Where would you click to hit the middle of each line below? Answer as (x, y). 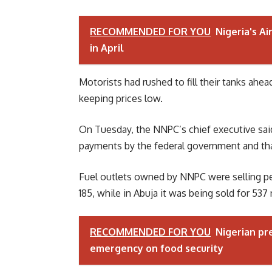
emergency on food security (157, 249)
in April (107, 48)
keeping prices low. (121, 99)
